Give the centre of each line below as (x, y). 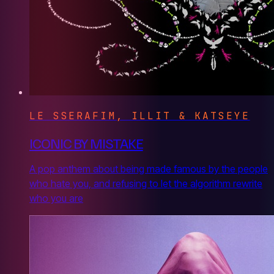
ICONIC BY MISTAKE (86, 142)
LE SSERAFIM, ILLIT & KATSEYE (140, 116)
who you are (56, 198)
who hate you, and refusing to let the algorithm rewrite (146, 183)
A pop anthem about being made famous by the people (149, 168)
